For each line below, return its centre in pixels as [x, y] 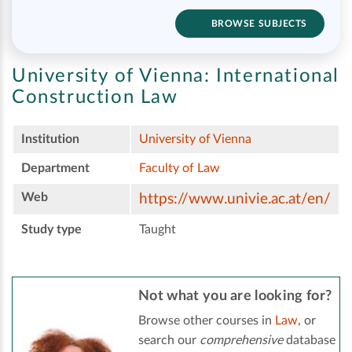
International [275, 77]
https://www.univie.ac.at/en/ [235, 200]
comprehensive [241, 341]
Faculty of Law [180, 169]
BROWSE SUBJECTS [259, 24]
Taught [158, 230]
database [309, 341]
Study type [51, 230]
